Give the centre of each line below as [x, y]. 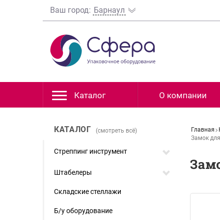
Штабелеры [73, 172]
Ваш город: [71, 10]
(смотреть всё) [117, 131]
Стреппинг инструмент [91, 151]
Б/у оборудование [83, 211]
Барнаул [109, 10]
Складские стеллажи [88, 192]
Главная [203, 130]
